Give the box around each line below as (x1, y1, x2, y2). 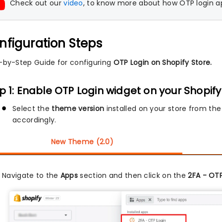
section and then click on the (78, 170, 188, 180)
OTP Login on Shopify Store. (113, 57, 212, 67)
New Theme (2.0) (51, 136, 114, 147)
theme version (52, 103, 105, 113)
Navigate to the (2, 170, 60, 180)
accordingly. (12, 114, 56, 125)
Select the (12, 103, 52, 113)
